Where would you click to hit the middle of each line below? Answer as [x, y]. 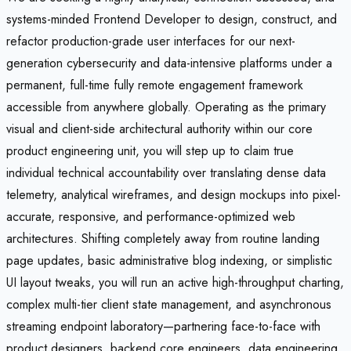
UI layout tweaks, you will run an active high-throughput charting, [175, 283]
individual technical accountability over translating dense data [166, 173]
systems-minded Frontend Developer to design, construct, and [172, 20]
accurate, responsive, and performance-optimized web [151, 217]
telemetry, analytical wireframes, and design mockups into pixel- [174, 195]
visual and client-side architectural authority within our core [159, 129]
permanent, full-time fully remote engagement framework [155, 85]
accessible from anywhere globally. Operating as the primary [166, 107]
